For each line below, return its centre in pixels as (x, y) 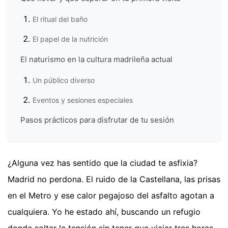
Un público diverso (64, 80)
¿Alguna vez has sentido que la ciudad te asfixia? (103, 163)
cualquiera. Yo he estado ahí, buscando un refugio (104, 211)
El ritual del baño (60, 19)
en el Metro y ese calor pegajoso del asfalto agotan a (111, 195)
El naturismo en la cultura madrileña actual (96, 59)
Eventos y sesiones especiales (83, 100)
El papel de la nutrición (70, 39)
